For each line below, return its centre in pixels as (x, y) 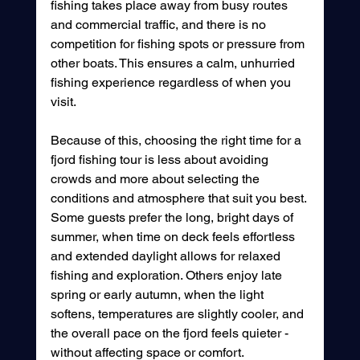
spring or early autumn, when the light (158, 295)
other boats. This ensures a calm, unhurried (174, 63)
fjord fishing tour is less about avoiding (161, 160)
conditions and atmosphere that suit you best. (180, 198)
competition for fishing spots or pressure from (179, 44)
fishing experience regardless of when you (172, 83)
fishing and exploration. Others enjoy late (168, 276)
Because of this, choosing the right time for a (177, 141)
